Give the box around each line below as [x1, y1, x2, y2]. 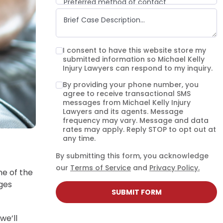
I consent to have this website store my [63, 45, 206, 55]
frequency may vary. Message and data [63, 115, 209, 125]
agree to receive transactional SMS [63, 89, 191, 99]
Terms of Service [70, 163, 131, 173]
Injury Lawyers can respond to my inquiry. [63, 63, 213, 73]
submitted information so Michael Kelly [63, 54, 205, 64]
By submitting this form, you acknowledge [56, 151, 209, 161]
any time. [63, 133, 96, 143]
